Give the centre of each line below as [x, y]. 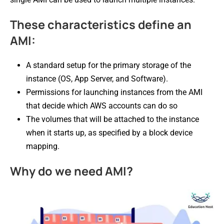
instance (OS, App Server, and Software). [101, 78]
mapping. [43, 146]
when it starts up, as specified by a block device [109, 132]
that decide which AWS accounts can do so [104, 105]
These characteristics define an [101, 24]
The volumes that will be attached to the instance [112, 119]
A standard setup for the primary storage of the [108, 65]
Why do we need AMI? [73, 171]
